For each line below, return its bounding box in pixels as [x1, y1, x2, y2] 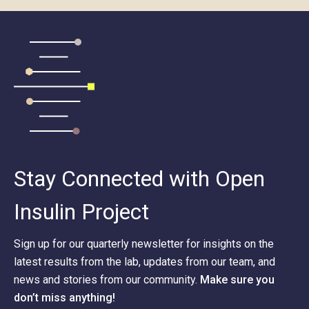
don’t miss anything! [14, 290, 115, 304]
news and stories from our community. [14, 272, 200, 286]
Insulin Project [14, 198, 149, 225]
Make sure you [200, 272, 275, 286]
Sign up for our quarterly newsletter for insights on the [14, 237, 274, 250]
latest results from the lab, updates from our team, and [14, 255, 275, 268]
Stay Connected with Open [14, 165, 265, 192]
